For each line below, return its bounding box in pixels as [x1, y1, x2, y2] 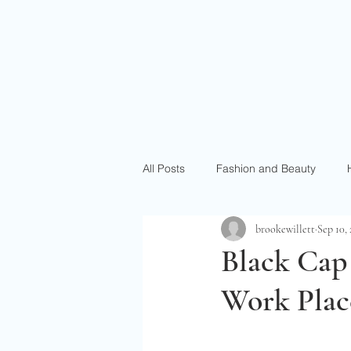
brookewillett [255, 222, 315, 236]
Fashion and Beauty [216, 161, 316, 175]
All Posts [143, 161, 185, 175]
